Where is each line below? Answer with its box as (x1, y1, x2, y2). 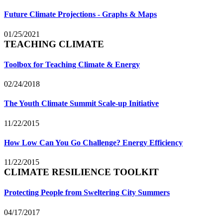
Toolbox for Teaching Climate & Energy (4, 60, 140, 69)
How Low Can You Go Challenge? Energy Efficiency (4, 138, 183, 147)
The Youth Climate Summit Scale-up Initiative (4, 99, 159, 108)
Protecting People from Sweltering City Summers (4, 188, 170, 197)
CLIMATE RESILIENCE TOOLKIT (4, 167, 159, 178)
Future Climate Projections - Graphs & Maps (4, 10, 157, 19)
